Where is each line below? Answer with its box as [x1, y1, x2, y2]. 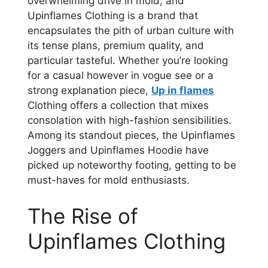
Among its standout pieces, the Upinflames [28, 129, 235, 142]
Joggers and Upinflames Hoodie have [28, 144, 209, 157]
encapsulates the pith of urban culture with [28, 25, 234, 37]
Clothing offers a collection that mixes [28, 99, 209, 112]
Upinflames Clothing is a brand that [28, 10, 198, 22]
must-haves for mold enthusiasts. [28, 174, 190, 187]
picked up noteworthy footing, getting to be [28, 159, 236, 172]
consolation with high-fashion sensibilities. [28, 114, 232, 127]
